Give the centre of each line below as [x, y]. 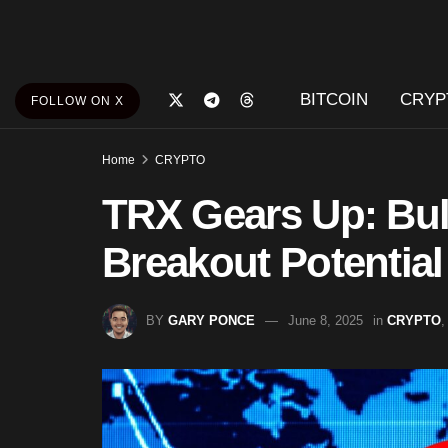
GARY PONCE [211, 320]
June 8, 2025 [325, 320]
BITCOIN [333, 99]
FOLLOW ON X [77, 101]
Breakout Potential [272, 262]
